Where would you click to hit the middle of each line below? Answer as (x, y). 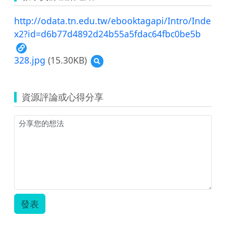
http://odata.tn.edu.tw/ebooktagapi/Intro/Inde (112, 20)
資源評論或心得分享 (63, 97)
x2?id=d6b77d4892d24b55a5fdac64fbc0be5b (107, 34)
